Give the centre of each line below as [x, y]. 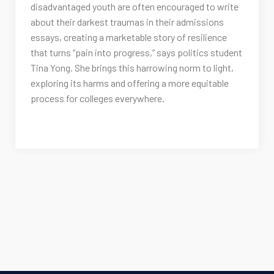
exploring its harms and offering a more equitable [130, 83]
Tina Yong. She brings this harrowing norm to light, [132, 68]
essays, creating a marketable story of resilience [129, 37]
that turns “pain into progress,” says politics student [136, 53]
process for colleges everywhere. [98, 98]
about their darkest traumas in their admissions [127, 22]
